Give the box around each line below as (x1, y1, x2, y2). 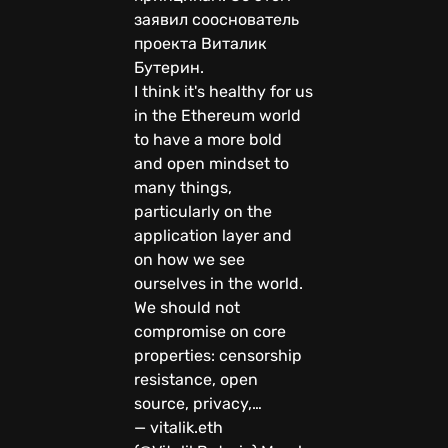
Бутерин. (134, 57, 204, 77)
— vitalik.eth (134, 417, 223, 437)
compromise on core (134, 321, 286, 341)
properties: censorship (134, 345, 302, 365)
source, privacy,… (134, 393, 262, 413)
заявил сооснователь (134, 9, 299, 29)
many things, (134, 177, 232, 197)
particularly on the (134, 201, 272, 221)
